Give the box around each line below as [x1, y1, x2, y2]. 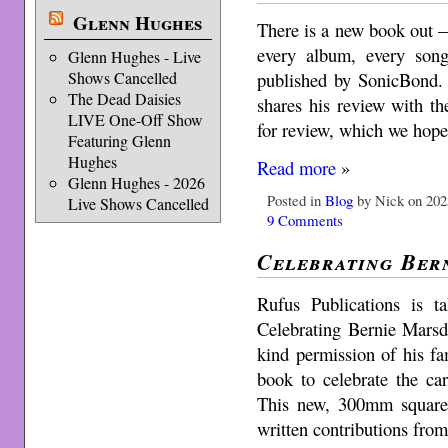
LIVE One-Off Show [67, 109, 203, 130]
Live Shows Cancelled [67, 193, 209, 214]
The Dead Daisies [67, 88, 181, 109]
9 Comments [267, 209, 344, 230]
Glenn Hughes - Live [67, 46, 201, 67]
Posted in [267, 189, 326, 210]
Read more [257, 154, 337, 180]
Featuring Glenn [67, 130, 171, 151]
